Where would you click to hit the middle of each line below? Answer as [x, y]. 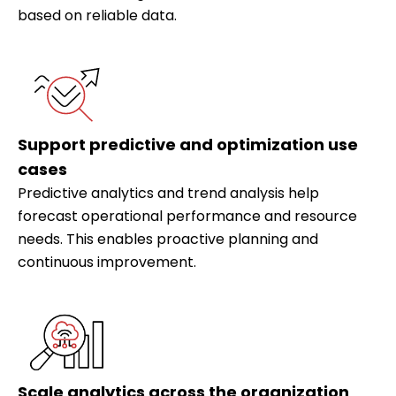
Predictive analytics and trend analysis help [168, 194]
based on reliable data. [97, 16]
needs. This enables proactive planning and [168, 240]
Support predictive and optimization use [188, 145]
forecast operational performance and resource [187, 217]
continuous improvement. [107, 263]
